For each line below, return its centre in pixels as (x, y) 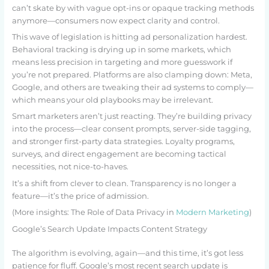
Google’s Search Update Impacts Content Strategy (109, 229)
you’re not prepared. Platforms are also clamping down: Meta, (132, 75)
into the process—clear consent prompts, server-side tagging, (131, 129)
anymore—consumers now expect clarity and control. (116, 20)
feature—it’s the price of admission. (80, 196)
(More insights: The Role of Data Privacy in (94, 213)
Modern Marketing (212, 213)
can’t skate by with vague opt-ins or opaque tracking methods (133, 8)
